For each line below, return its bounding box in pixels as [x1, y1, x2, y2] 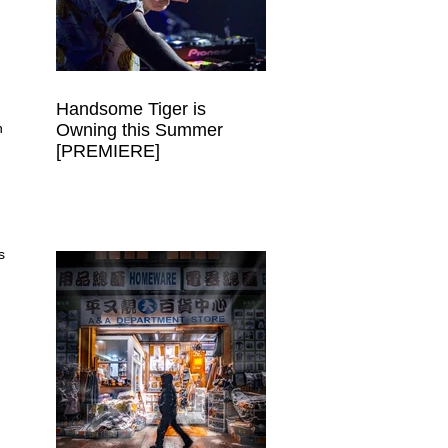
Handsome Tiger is [56, 99, 206, 119]
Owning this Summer [56, 120, 223, 140]
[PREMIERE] [56, 141, 160, 161]
